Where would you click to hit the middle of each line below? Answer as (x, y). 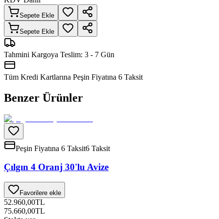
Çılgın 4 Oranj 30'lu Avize (56, 167)
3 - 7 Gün (99, 54)
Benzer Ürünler (44, 98)
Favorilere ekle (40, 193)
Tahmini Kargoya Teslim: (44, 54)
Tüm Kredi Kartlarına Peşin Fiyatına (61, 77)
